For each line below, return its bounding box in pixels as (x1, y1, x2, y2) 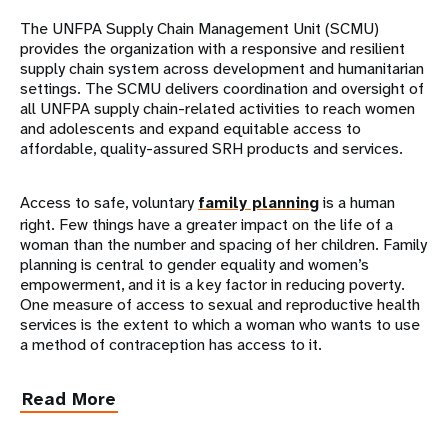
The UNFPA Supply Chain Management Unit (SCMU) (20, 18, 379, 39)
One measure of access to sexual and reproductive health (20, 294, 420, 315)
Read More (22, 387, 116, 411)
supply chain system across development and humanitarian (20, 58, 424, 79)
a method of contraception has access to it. (20, 334, 322, 355)
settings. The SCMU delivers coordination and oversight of (20, 78, 424, 99)
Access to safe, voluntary (20, 192, 198, 213)
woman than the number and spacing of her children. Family (20, 234, 427, 255)
